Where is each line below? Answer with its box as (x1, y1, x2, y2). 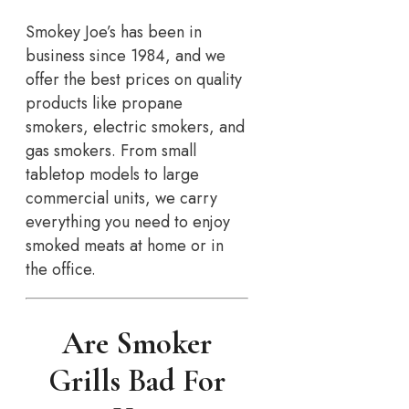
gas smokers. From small (26, 138, 196, 163)
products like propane (26, 90, 183, 115)
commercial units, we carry (26, 185, 217, 210)
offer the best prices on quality (26, 67, 242, 91)
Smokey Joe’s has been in (26, 19, 202, 44)
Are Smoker (62, 324, 213, 362)
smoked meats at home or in (26, 233, 224, 257)
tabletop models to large (26, 162, 199, 186)
